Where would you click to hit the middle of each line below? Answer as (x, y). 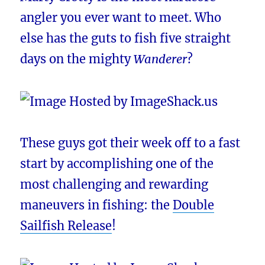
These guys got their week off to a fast (130, 143)
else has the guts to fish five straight (126, 38)
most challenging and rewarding (114, 184)
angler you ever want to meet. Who (121, 17)
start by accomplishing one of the (117, 163)
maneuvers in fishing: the (97, 205)
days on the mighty (77, 59)
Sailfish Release (66, 225)
